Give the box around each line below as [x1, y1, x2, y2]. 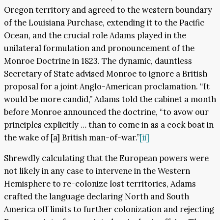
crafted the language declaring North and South [4, 191, 189, 202]
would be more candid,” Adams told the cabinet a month [4, 93, 216, 105]
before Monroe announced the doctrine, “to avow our [4, 106, 209, 117]
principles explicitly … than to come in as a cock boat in [4, 119, 214, 130]
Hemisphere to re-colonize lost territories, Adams [4, 178, 196, 190]
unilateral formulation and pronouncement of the [4, 42, 194, 54]
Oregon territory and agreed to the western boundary [4, 4, 212, 15]
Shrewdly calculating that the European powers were [4, 153, 209, 164]
